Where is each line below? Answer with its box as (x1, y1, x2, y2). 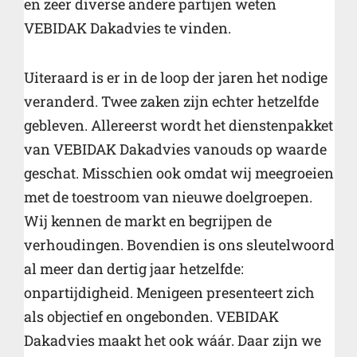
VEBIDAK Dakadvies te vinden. (24, 18, 231, 37)
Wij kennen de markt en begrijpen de (24, 210, 272, 230)
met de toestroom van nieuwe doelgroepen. (24, 186, 312, 206)
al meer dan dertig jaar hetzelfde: (24, 258, 244, 278)
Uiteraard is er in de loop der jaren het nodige (24, 67, 328, 87)
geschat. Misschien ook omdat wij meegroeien (24, 163, 334, 182)
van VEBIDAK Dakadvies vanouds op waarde (24, 139, 327, 159)
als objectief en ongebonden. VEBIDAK (24, 306, 279, 326)
